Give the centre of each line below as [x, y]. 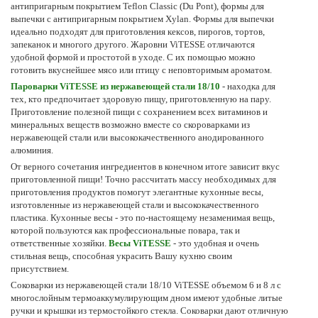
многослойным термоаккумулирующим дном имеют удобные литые [147, 297]
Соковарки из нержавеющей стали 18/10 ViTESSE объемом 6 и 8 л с [146, 285]
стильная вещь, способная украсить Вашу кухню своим [121, 256]
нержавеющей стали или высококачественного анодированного [137, 137]
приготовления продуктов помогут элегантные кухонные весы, [137, 192]
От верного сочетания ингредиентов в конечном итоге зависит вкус [145, 166]
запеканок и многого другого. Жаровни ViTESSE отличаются [133, 44]
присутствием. [40, 268]
